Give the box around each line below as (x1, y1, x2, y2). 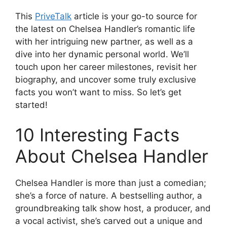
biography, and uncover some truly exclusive (15, 74, 196, 85)
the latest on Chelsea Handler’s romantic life (15, 23, 195, 34)
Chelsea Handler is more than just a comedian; (15, 178, 206, 188)
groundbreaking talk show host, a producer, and (15, 203, 211, 214)
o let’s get (142, 87, 181, 97)
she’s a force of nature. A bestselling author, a (15, 191, 202, 201)
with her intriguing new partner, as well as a (15, 36, 193, 47)
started (15, 99, 45, 110)
